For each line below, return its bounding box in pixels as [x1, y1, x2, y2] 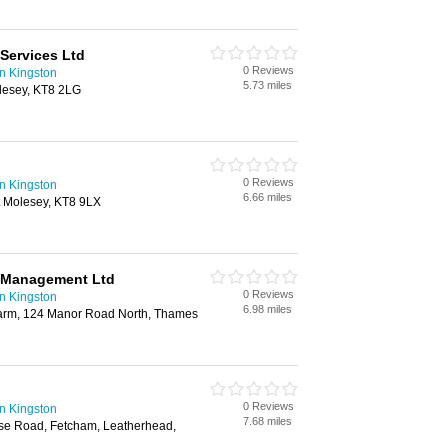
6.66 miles [243, 191, 292, 203]
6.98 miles [243, 303, 292, 315]
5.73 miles [243, 79, 292, 91]
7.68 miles [243, 415, 292, 427]
